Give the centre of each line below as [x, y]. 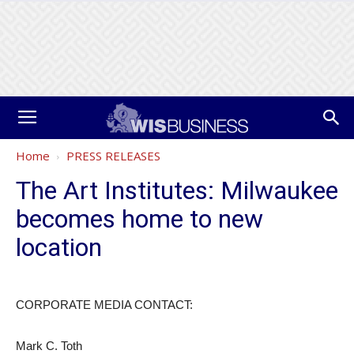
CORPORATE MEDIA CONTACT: [104, 305]
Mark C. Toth [49, 346]
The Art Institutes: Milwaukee [177, 190]
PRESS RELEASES [113, 156]
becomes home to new [139, 219]
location [59, 247]
